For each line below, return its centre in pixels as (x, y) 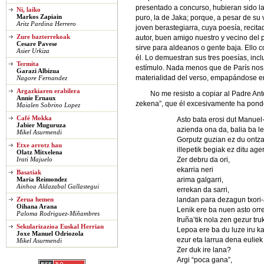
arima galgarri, (200, 179)
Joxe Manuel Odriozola (50, 233)
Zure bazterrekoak (43, 37)
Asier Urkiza (33, 51)
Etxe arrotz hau (39, 145)
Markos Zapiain (39, 16)
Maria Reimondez (42, 179)
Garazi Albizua (38, 71)
